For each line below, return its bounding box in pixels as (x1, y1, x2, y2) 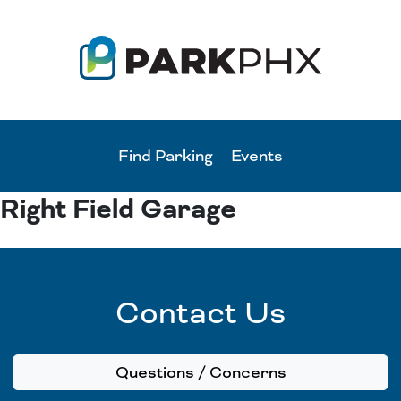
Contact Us (115, 294, 286, 333)
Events (231, 145, 283, 167)
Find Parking (118, 145, 213, 167)
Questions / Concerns (115, 362, 286, 384)
